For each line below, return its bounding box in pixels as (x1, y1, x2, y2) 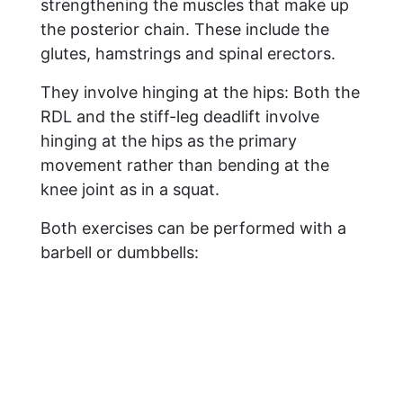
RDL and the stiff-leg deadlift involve (40, 107, 319, 127)
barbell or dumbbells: (40, 243, 199, 263)
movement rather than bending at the (40, 156, 329, 175)
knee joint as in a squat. (40, 180, 219, 200)
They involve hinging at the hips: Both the (40, 83, 360, 103)
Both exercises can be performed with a (40, 219, 346, 238)
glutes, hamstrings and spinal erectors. (40, 44, 336, 64)
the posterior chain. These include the (40, 20, 329, 40)
